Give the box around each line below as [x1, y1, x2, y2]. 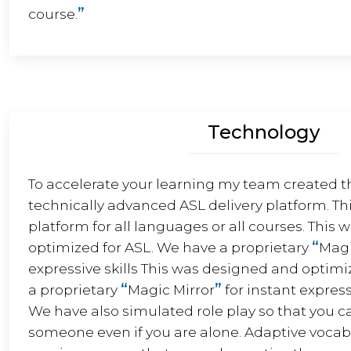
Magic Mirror [128, 281, 215, 298]
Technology [207, 121, 320, 143]
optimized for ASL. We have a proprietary [28, 239, 312, 255]
